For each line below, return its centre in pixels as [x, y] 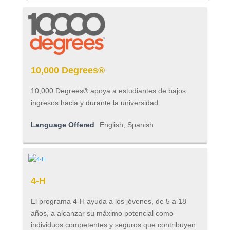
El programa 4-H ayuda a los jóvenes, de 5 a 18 [108, 202]
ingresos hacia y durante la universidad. [95, 102]
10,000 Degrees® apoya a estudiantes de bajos [108, 91]
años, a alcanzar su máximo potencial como [102, 213]
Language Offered [62, 124]
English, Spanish [126, 124]
